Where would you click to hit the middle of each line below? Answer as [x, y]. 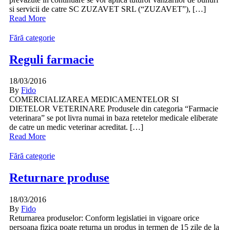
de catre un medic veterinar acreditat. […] [76, 127]
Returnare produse [59, 178]
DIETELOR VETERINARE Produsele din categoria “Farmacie [114, 109]
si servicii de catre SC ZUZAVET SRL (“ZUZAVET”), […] [108, 9]
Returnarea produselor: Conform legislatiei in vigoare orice [104, 218]
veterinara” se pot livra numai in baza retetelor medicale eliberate [113, 118]
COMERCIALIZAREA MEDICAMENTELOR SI [94, 100]
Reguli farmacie [52, 59]
